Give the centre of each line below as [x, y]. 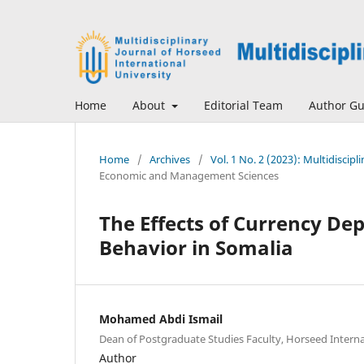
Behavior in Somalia [196, 248]
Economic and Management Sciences [189, 175]
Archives [170, 159]
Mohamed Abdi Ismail [161, 319]
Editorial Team [243, 105]
